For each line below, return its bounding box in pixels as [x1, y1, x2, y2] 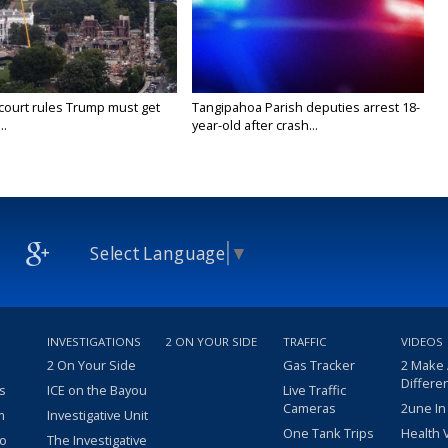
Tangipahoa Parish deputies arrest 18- [192, 98, 421, 117]
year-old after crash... [192, 116, 319, 135]
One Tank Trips [283, 424, 374, 443]
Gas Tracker [283, 356, 355, 375]
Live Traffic [283, 381, 346, 400]
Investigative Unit [47, 406, 148, 425]
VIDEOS [401, 334, 443, 350]
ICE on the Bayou [47, 381, 147, 400]
